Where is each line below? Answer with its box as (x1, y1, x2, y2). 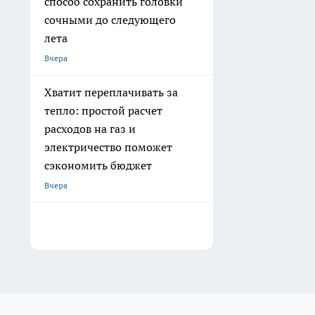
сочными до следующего (44, 13, 176, 27)
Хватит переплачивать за (44, 85, 178, 100)
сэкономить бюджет (44, 158, 152, 173)
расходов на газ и (44, 122, 136, 136)
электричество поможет (44, 140, 172, 155)
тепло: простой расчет (44, 103, 162, 118)
